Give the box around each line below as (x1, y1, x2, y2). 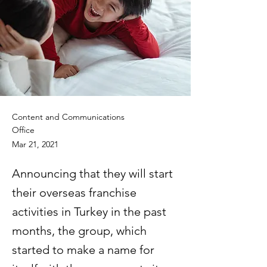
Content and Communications (12, 111, 125, 122)
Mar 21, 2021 (12, 139, 58, 150)
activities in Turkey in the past (12, 204, 166, 219)
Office (12, 125, 35, 135)
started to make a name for (12, 243, 154, 257)
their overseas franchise (12, 185, 136, 200)
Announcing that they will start (12, 166, 173, 181)
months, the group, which (12, 223, 147, 238)
